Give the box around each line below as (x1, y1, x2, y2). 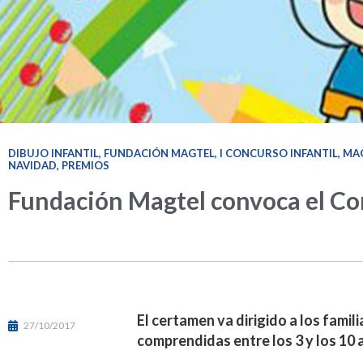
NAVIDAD (8, 159, 57, 172)
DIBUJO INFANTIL (8, 147, 99, 160)
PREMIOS (62, 159, 109, 172)
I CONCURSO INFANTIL (220, 147, 338, 160)
